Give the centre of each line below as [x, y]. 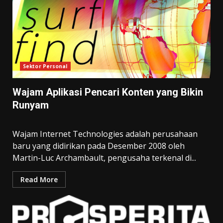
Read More [39, 179]
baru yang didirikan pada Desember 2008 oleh [99, 146]
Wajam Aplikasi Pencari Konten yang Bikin [108, 92]
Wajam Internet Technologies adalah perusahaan [105, 134]
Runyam [31, 105]
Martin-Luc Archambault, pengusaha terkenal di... [104, 158]
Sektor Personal [45, 66]
